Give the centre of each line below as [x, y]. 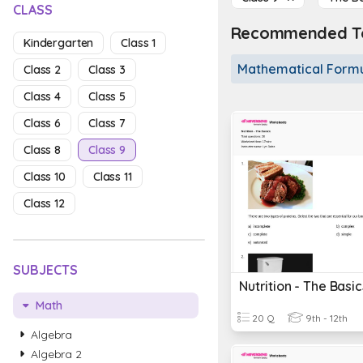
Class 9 [107, 150]
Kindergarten [59, 43]
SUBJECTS [45, 270]
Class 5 [107, 96]
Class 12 [44, 203]
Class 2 [43, 70]
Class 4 [43, 96]
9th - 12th [325, 318]
